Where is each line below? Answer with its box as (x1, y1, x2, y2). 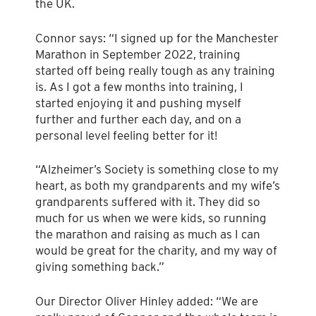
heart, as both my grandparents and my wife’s (35, 178, 280, 193)
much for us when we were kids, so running (35, 211, 267, 226)
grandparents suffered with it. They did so (35, 195, 260, 209)
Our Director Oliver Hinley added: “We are (35, 293, 258, 308)
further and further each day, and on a (35, 111, 241, 126)
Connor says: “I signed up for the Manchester (35, 30, 279, 45)
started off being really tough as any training (35, 63, 275, 78)
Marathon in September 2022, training (35, 47, 241, 61)
